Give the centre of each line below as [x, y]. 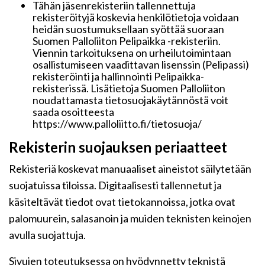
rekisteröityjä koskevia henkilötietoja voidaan [136, 17]
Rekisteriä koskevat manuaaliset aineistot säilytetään [130, 169]
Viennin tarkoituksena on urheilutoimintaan [132, 53]
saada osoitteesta [73, 112]
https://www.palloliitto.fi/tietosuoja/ [117, 124]
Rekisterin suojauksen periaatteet [118, 147]
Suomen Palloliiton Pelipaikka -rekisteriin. [127, 41]
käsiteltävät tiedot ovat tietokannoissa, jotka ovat [122, 202]
